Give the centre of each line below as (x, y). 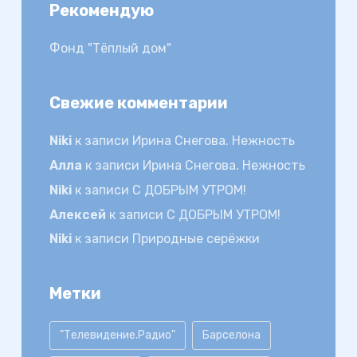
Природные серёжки (196, 239)
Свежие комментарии (138, 103)
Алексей (77, 214)
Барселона (231, 335)
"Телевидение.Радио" (117, 335)
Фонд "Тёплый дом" (110, 49)
